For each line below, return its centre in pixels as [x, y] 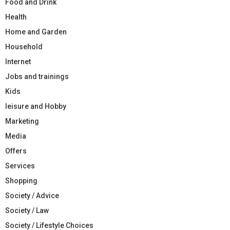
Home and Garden [36, 32]
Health [16, 17]
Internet [18, 61]
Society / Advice [32, 195]
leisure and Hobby [36, 106]
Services [20, 166]
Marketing [22, 121]
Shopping [21, 180]
